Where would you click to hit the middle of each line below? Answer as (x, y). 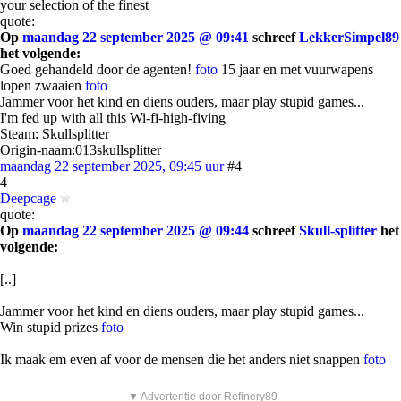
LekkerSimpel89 (349, 37)
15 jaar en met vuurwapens (295, 69)
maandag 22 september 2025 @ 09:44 (136, 230)
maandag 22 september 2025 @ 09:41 (136, 37)
